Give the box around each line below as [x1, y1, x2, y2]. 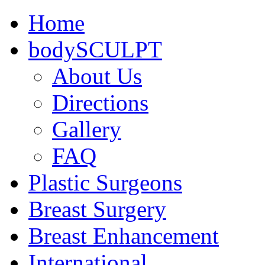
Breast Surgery [28, 196, 166, 222]
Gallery [52, 117, 121, 142]
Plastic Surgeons [28, 170, 182, 195]
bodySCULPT [28, 37, 162, 62]
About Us [52, 63, 142, 89]
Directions [52, 90, 148, 115]
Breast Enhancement [28, 223, 219, 248]
